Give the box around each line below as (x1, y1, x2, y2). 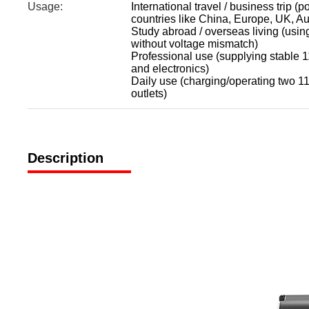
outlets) (131, 88, 167, 100)
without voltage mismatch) (131, 38, 258, 50)
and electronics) (131, 63, 209, 75)
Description (28, 150, 103, 166)
